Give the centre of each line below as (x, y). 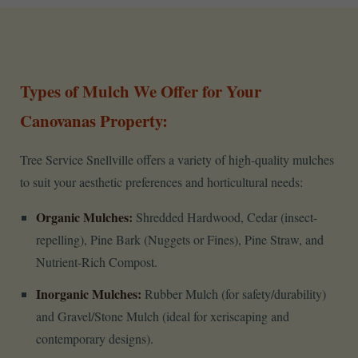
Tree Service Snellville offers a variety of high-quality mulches (177, 160)
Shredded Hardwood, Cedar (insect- (225, 217)
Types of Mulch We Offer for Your (141, 91)
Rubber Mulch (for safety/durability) (234, 294)
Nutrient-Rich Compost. (97, 262)
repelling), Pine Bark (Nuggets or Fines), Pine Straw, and (180, 240)
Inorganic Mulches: (89, 294)
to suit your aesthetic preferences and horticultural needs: (161, 182)
